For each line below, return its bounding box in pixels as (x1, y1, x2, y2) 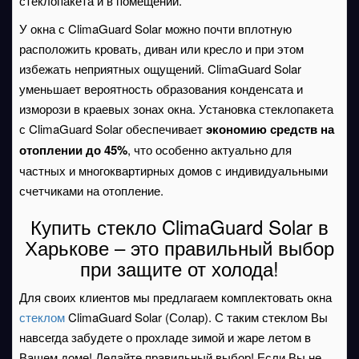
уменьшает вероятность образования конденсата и (19, 80, 303, 97)
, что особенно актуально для (127, 141, 292, 158)
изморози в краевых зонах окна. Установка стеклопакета (19, 100, 333, 117)
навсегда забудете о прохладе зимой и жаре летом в (19, 329, 311, 345)
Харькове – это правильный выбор (25, 233, 334, 261)
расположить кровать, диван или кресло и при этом (19, 40, 304, 57)
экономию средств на (206, 120, 334, 138)
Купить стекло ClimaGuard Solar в (30, 212, 329, 240)
